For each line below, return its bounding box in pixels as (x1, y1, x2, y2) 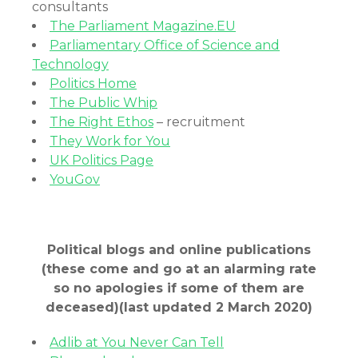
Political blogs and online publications (47, 242, 311, 257)
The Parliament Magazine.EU (50, 18, 236, 34)
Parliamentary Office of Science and (50, 38, 280, 53)
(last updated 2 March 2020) (119, 300, 312, 315)
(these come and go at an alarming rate (42, 261, 316, 276)
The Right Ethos (50, 114, 153, 129)
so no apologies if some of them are (54, 280, 304, 296)
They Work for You (50, 133, 170, 149)
